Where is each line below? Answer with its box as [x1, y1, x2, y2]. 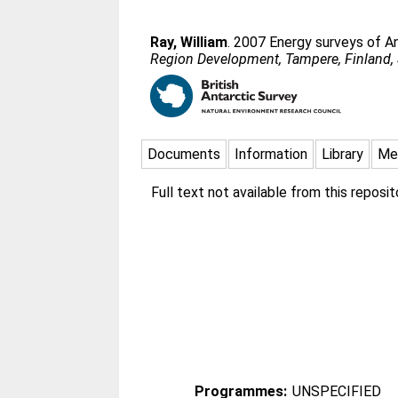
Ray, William [150, 34, 228, 51]
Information [235, 146, 308, 163]
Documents [147, 146, 221, 163]
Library [322, 146, 364, 163]
